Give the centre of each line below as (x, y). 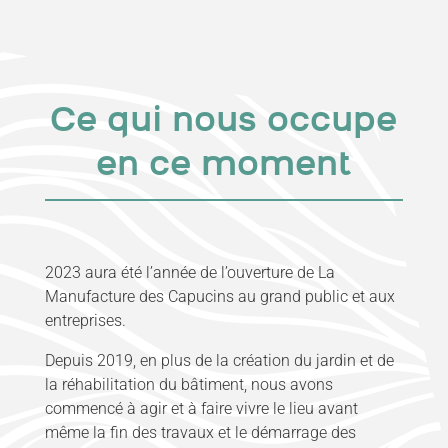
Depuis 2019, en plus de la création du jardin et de (219, 361)
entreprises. (85, 321)
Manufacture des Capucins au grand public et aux (219, 297)
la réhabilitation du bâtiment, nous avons (188, 385)
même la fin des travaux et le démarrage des (200, 433)
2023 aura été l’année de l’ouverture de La (189, 273)
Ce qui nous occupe (224, 123)
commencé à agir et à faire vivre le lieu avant (201, 409)
